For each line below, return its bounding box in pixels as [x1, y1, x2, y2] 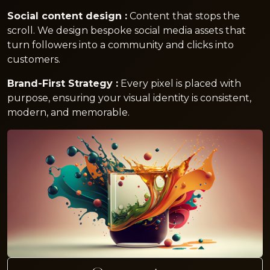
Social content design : [7, 10, 127, 22]
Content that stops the [127, 10, 240, 22]
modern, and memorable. [7, 107, 130, 118]
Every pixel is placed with [118, 78, 241, 89]
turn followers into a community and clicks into [7, 39, 234, 51]
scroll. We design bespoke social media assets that [7, 25, 246, 36]
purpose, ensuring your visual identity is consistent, [7, 92, 251, 104]
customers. [7, 54, 60, 65]
